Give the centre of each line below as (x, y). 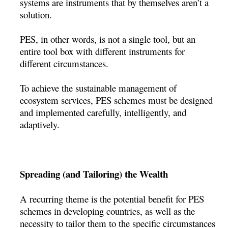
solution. (36, 15)
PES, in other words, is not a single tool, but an (108, 39)
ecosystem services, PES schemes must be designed (117, 100)
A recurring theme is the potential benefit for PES (112, 199)
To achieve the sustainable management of (98, 88)
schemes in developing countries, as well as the (108, 211)
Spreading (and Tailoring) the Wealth (94, 174)
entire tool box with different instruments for (103, 51)
